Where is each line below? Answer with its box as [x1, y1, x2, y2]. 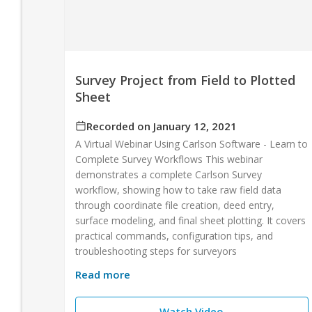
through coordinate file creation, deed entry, [75, 198, 274, 212]
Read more [75, 267, 130, 281]
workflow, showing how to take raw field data [75, 182, 281, 196]
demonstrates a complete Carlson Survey [75, 167, 262, 181]
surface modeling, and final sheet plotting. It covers [75, 213, 306, 227]
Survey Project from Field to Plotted [75, 71, 295, 88]
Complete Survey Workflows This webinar [75, 152, 263, 166]
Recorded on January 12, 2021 [86, 118, 237, 133]
